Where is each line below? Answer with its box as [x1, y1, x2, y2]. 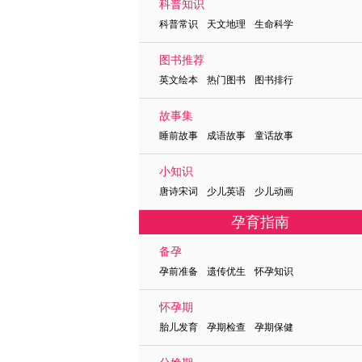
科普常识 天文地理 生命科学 [159, 19, 293, 30]
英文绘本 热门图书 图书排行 [159, 74, 293, 86]
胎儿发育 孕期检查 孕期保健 [159, 322, 293, 333]
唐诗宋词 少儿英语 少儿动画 [159, 186, 293, 197]
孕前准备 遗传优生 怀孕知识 [159, 266, 293, 277]
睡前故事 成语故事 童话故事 [159, 130, 293, 141]
